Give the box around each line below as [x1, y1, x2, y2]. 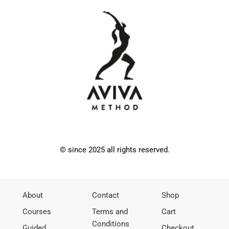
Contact [92, 191, 120, 200]
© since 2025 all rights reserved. [59, 145, 170, 155]
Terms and [92, 207, 128, 217]
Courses [22, 207, 52, 217]
